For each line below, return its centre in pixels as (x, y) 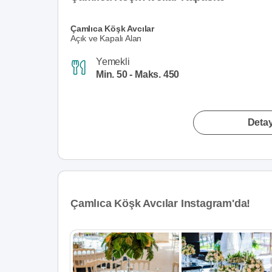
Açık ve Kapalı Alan (106, 38)
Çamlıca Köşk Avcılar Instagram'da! (161, 203)
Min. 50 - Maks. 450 (138, 74)
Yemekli (113, 61)
